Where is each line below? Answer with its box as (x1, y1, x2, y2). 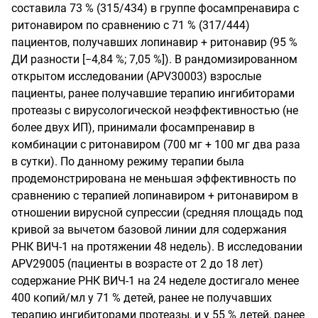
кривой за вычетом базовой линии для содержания (11, 222, 287, 236)
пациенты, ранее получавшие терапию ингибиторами (11, 86, 295, 100)
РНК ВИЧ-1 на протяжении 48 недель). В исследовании (11, 239, 302, 253)
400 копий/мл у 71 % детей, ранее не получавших (11, 290, 272, 305)
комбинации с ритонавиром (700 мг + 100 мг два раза (11, 137, 300, 151)
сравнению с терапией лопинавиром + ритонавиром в (11, 188, 298, 202)
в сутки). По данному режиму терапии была (11, 154, 244, 168)
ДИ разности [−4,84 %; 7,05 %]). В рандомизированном (11, 52, 297, 66)
